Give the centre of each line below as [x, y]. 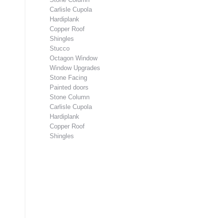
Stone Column [70, 97]
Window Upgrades [75, 68]
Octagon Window [73, 58]
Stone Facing [68, 77]
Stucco [60, 48]
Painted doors [69, 87]
